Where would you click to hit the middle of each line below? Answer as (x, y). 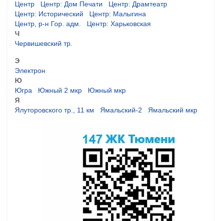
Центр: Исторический (49, 14)
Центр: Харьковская (119, 23)
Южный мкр (107, 90)
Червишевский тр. (44, 43)
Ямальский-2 (121, 110)
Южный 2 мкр (60, 90)
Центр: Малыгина (118, 14)
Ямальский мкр (173, 110)
